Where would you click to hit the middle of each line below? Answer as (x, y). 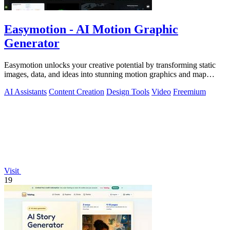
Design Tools (128, 91)
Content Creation (76, 91)
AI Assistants (25, 91)
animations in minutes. (40, 83)
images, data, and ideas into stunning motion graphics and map (105, 74)
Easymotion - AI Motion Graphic (91, 29)
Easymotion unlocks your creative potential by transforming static (110, 65)
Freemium (189, 91)
